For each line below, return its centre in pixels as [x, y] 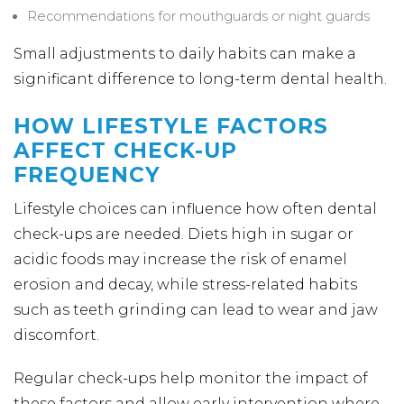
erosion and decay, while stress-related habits [185, 285]
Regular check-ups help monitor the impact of [191, 378]
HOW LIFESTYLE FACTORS [171, 126]
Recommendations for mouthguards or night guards [198, 16]
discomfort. [56, 335]
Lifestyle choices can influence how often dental [195, 209]
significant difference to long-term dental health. [200, 79]
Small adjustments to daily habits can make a [185, 54]
